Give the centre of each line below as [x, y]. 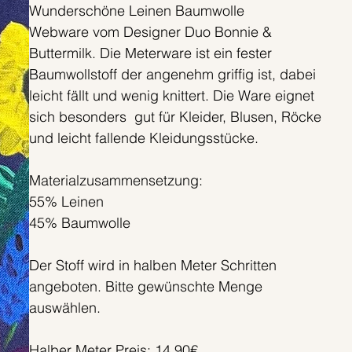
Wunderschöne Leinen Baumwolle [136, 11]
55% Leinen [66, 202]
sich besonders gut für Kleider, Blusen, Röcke [175, 117]
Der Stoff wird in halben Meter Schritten [152, 266]
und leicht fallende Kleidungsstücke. [143, 138]
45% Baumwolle [79, 223]
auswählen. [64, 308]
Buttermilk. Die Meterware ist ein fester [150, 53]
